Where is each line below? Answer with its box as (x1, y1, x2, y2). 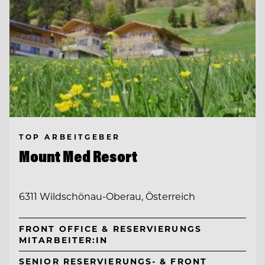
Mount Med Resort (19, 146, 137, 166)
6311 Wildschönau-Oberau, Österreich (19, 190, 195, 203)
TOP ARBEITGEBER (19, 131, 121, 141)
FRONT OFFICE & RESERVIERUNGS (19, 223, 202, 235)
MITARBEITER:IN (19, 234, 108, 246)
